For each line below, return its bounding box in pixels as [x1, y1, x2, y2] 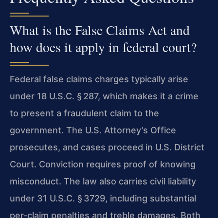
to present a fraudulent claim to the [10, 108, 159, 119]
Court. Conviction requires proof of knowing [10, 159, 196, 170]
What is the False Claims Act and [10, 21, 190, 39]
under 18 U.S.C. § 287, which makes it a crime [10, 91, 199, 102]
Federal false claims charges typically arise [10, 74, 188, 85]
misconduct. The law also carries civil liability [10, 176, 196, 187]
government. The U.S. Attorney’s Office [10, 125, 176, 136]
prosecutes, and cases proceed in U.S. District [10, 142, 204, 153]
